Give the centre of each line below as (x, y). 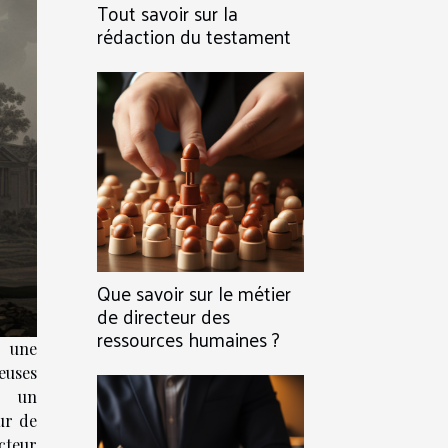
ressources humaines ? (188, 339)
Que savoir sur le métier (194, 293)
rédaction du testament (194, 36)
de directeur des (163, 316)
